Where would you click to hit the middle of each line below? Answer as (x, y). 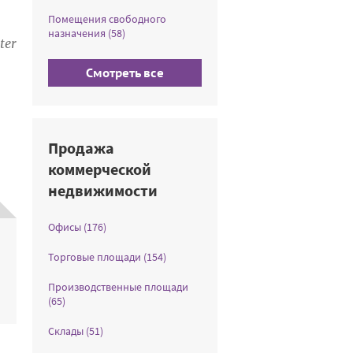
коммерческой (100, 169)
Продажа (81, 148)
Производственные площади (118, 287)
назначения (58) (87, 33)
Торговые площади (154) (107, 257)
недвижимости (103, 190)
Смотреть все (125, 73)
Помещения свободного (107, 19)
